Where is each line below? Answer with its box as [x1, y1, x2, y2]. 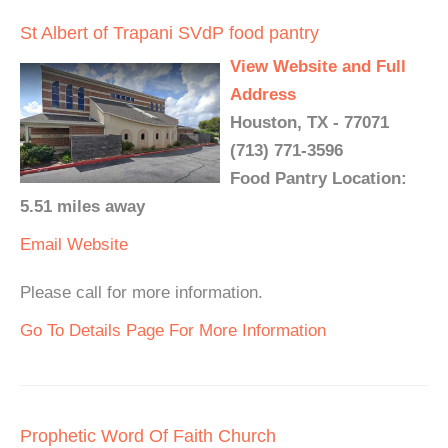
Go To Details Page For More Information [20, 321, 326, 340]
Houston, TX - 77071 [230, 113, 389, 132]
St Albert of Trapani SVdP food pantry [20, 23, 319, 43]
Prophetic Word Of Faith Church [20, 426, 276, 446]
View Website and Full [230, 57, 406, 76]
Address [230, 85, 296, 104]
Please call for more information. [20, 283, 263, 302]
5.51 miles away [20, 197, 145, 216]
